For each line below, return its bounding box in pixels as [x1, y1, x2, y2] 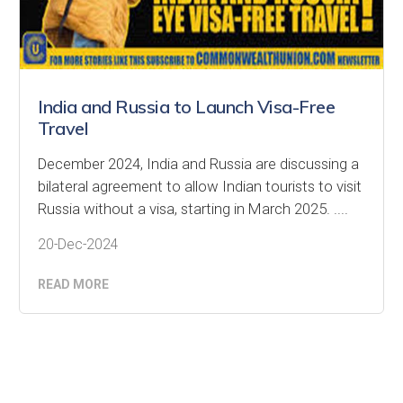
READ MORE [38, 276, 109, 291]
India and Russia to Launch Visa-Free [38, 94, 335, 118]
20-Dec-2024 [38, 236, 119, 253]
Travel [38, 116, 88, 139]
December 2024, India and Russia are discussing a [38, 154, 359, 173]
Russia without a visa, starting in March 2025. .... [38, 199, 348, 218]
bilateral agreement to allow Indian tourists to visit [38, 176, 362, 195]
